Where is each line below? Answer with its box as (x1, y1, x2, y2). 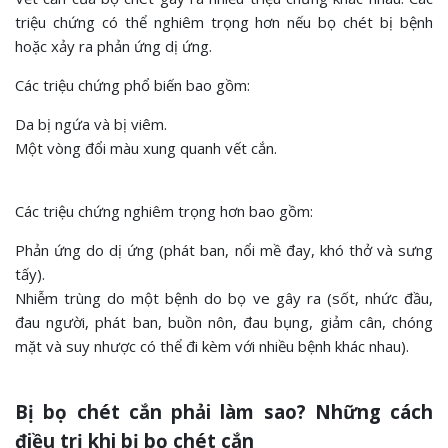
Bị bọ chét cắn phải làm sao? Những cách (15, 399, 433, 425)
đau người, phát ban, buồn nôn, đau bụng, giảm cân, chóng (15, 312, 433, 333)
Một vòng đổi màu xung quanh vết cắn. (15, 138, 277, 159)
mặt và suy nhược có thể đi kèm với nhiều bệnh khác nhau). (15, 336, 409, 357)
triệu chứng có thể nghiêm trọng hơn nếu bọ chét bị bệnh (15, 12, 433, 33)
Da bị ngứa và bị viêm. (15, 114, 167, 135)
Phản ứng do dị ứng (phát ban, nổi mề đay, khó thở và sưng (15, 240, 433, 261)
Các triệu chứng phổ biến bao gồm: (15, 75, 250, 96)
